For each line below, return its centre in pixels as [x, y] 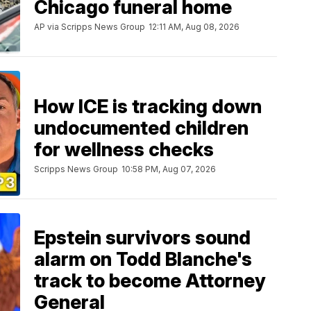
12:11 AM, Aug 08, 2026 [194, 26]
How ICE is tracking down [148, 106]
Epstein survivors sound [142, 238]
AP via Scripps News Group [90, 26]
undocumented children [141, 128]
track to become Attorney [150, 281]
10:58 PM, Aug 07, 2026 [169, 169]
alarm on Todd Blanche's [143, 260]
